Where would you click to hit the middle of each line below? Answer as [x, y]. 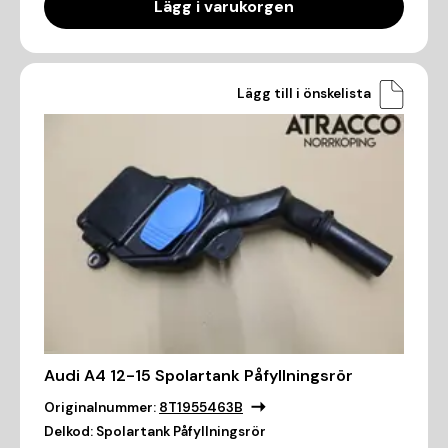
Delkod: [68, 432]
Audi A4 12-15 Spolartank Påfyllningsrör [198, 376]
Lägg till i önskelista [304, 94]
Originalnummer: [100, 408]
